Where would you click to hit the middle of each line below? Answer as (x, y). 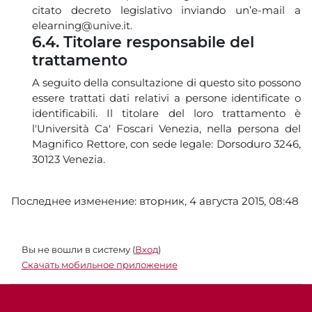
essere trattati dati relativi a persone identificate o (166, 97)
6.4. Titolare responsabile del (143, 42)
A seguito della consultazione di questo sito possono (166, 82)
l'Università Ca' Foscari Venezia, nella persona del (166, 128)
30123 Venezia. (69, 159)
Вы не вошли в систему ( (78, 249)
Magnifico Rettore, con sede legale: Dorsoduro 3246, (166, 143)
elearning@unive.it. (82, 25)
